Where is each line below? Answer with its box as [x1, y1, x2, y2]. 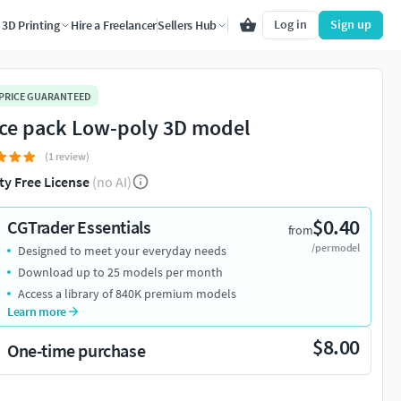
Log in [274, 16, 307, 32]
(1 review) [45, 149, 90, 164]
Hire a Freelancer [70, 17, 158, 33]
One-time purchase [7, 339, 146, 363]
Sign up [330, 16, 371, 32]
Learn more [7, 303, 67, 320]
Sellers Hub [158, 17, 217, 33]
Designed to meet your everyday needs [18, 243, 226, 260]
